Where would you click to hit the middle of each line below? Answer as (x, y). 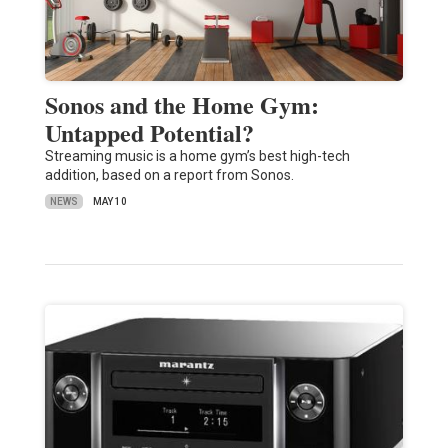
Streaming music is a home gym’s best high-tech (197, 156)
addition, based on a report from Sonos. (169, 175)
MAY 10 (109, 202)
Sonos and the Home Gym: (181, 105)
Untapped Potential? (149, 133)
